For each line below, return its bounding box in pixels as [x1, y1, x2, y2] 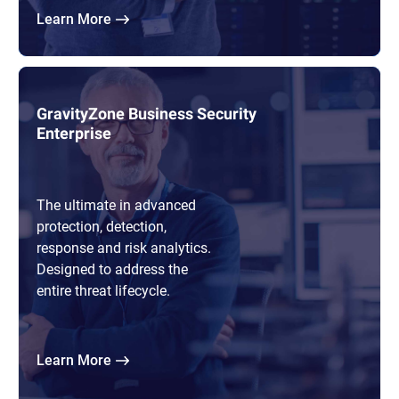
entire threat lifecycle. [37, 281, 177, 300]
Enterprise [37, 124, 111, 143]
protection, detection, [37, 216, 167, 236]
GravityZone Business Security [37, 104, 256, 124]
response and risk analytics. [37, 238, 211, 257]
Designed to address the [37, 259, 188, 279]
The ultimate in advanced [37, 195, 196, 215]
